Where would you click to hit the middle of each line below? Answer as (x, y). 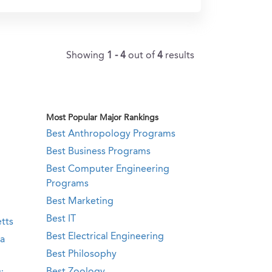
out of (143, 56)
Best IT (61, 219)
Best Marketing (80, 202)
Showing (87, 56)
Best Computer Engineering (108, 169)
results (180, 56)
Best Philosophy (81, 254)
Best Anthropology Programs (111, 134)
